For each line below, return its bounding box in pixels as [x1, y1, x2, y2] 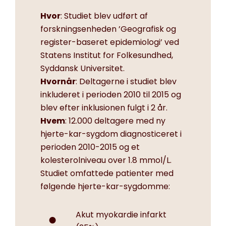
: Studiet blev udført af [61, 10, 148, 22]
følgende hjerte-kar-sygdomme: [40, 181, 170, 193]
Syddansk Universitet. [40, 63, 125, 75]
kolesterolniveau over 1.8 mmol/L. [40, 154, 172, 166]
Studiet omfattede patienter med [40, 167, 174, 180]
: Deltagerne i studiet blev [76, 76, 177, 88]
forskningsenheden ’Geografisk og [40, 23, 176, 35]
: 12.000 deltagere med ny [65, 115, 165, 127]
